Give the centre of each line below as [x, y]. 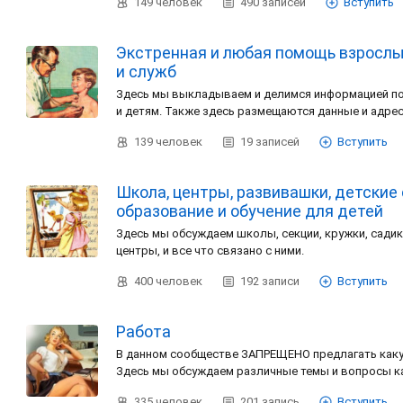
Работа [143, 331]
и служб [146, 72]
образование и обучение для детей [250, 211]
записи [281, 281]
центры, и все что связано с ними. [211, 251]
